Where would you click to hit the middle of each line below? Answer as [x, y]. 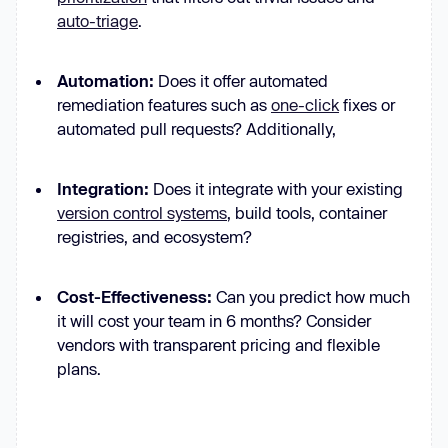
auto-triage [97, 20]
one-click [305, 104]
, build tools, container [307, 212]
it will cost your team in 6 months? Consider [214, 320]
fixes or [367, 104]
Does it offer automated [243, 80]
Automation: [107, 80]
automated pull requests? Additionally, [196, 128]
